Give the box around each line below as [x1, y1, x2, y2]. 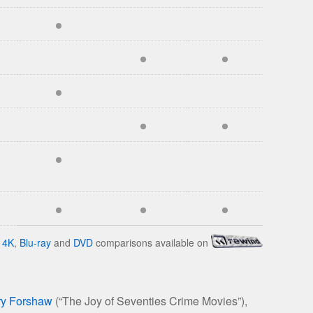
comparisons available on [93, 235, 212, 249]
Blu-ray [20, 235, 52, 249]
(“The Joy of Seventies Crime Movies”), [52, 292, 247, 309]
